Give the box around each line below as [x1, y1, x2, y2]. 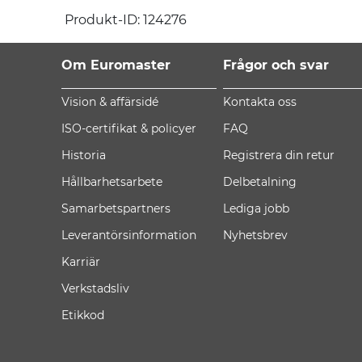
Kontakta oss [223, 95, 297, 110]
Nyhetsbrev [223, 228, 288, 243]
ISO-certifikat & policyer [61, 121, 196, 137]
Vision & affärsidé [61, 95, 158, 110]
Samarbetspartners [61, 201, 170, 217]
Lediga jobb [223, 201, 289, 217]
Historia [61, 148, 106, 163]
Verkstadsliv [61, 281, 129, 297]
